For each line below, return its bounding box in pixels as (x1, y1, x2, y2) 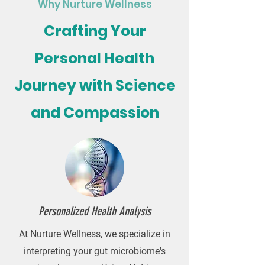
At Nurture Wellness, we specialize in (19, 228, 170, 240)
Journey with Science (14, 75, 176, 96)
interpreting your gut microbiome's (24, 245, 166, 257)
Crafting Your (43, 21, 146, 41)
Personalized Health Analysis (38, 204, 151, 218)
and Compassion (30, 102, 159, 123)
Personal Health (35, 48, 154, 69)
